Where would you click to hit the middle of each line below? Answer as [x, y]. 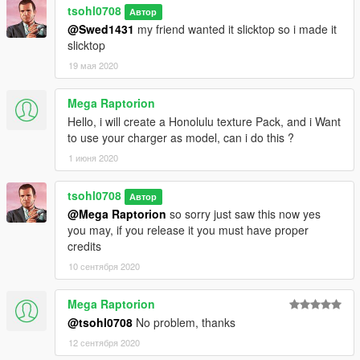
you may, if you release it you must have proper [188, 229]
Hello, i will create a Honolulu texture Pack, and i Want [204, 121]
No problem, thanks [184, 322]
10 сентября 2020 [104, 266]
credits [84, 245]
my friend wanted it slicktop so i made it [235, 29]
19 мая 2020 [93, 65]
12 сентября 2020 [104, 342]
